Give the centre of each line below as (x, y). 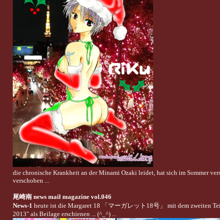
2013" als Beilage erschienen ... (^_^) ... (64, 214)
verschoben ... (31, 180)
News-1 (22, 205)
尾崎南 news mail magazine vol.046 (62, 196)
